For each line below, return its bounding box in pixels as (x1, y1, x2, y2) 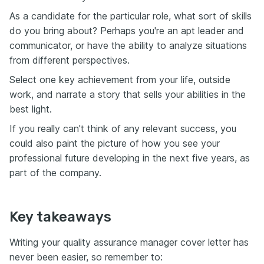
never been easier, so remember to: (9, 251, 163, 263)
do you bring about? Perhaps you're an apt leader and (9, 25, 244, 37)
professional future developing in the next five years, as (9, 152, 250, 164)
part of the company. (9, 167, 101, 179)
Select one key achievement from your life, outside (9, 74, 230, 85)
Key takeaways (9, 209, 111, 225)
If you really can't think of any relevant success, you (9, 123, 236, 134)
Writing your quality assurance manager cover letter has (9, 236, 249, 248)
